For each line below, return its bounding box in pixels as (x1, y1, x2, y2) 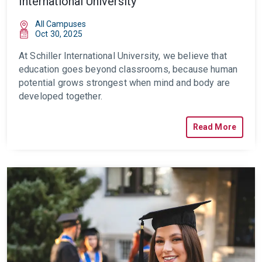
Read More (192, 122, 236, 132)
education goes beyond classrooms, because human (19, 64, 238, 75)
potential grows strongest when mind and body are (19, 77, 230, 88)
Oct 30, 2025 (35, 29, 82, 39)
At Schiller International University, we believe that (19, 50, 227, 61)
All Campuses (35, 19, 86, 29)
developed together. (19, 91, 102, 102)
